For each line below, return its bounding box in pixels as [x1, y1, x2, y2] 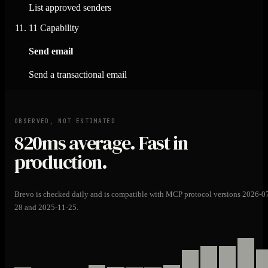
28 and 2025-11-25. [14, 202, 78, 212]
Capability [38, 22, 79, 33]
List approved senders [29, 2, 111, 13]
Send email [29, 46, 73, 57]
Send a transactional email [29, 69, 127, 80]
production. [14, 149, 107, 176]
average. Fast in [65, 130, 188, 157]
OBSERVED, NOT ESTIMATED [14, 117, 115, 125]
